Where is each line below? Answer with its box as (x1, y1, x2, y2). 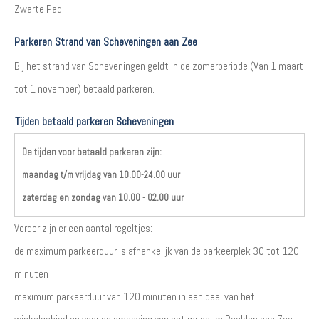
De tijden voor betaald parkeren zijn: (22, 145, 162, 158)
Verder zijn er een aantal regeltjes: (14, 221, 152, 235)
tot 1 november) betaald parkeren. (14, 81, 155, 95)
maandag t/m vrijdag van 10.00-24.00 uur (22, 168, 180, 181)
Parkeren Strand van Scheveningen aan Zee (14, 33, 197, 49)
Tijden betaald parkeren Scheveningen (15, 113, 174, 129)
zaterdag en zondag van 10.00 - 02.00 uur (22, 191, 184, 204)
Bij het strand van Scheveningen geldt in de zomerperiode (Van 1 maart (14, 58, 303, 73)
